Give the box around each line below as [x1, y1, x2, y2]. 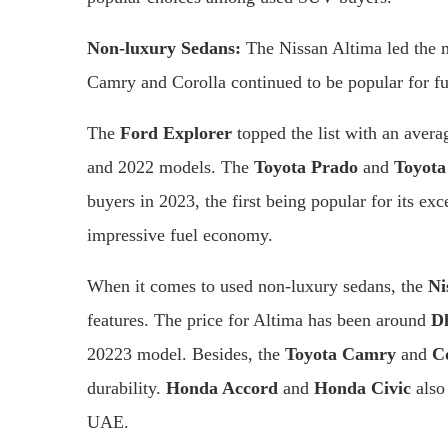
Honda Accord [166, 377, 283, 398]
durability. [87, 377, 166, 398]
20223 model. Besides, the [87, 343, 285, 364]
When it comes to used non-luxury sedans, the [87, 275, 428, 296]
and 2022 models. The [87, 156, 254, 177]
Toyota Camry [285, 343, 396, 364]
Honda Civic [309, 377, 416, 398]
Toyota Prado [254, 156, 358, 177]
